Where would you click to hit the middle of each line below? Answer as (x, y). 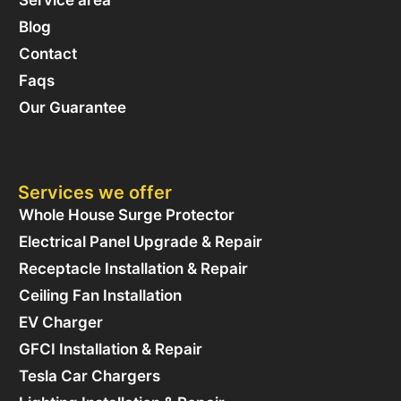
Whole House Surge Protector (127, 215)
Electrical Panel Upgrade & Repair (141, 242)
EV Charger (61, 323)
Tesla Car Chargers (90, 376)
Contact (48, 54)
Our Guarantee (73, 108)
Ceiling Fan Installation (100, 296)
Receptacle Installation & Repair (133, 269)
